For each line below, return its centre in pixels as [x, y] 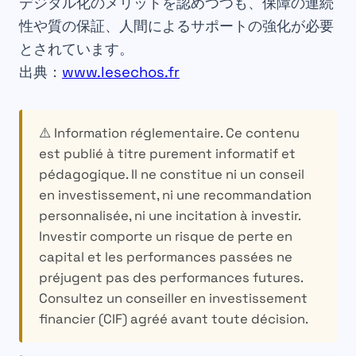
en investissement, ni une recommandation [175, 195]
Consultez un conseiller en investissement [173, 298]
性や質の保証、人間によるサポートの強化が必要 [176, 26]
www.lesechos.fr [121, 72]
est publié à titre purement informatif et [167, 153]
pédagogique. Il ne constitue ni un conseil [171, 174]
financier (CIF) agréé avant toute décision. [173, 319]
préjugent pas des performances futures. [171, 277]
